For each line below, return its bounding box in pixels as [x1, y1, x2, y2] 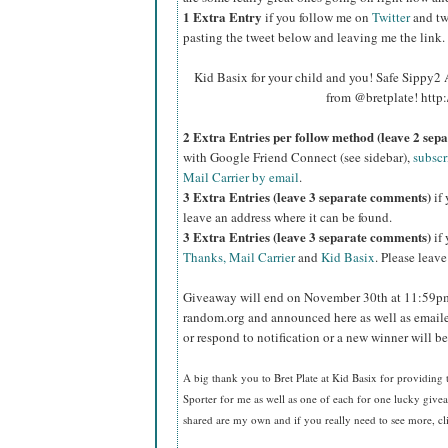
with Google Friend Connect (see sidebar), [183, 148, 413, 167]
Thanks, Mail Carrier [183, 248, 295, 267]
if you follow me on [265, 8, 372, 27]
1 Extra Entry [183, 7, 265, 27]
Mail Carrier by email [183, 168, 299, 187]
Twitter [372, 8, 410, 27]
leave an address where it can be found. [183, 208, 392, 227]
